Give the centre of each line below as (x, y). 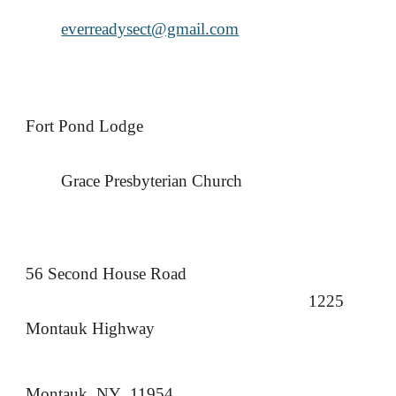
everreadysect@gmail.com (150, 29)
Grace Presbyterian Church (152, 181)
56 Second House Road (107, 274)
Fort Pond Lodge (85, 126)
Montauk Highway (91, 328)
